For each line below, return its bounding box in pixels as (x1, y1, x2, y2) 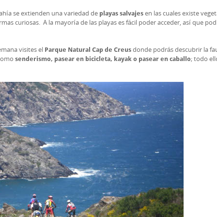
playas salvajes (99, 10, 143, 17)
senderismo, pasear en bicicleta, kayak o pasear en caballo (15, 55, 191, 62)
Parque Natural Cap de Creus (45, 46, 133, 53)
